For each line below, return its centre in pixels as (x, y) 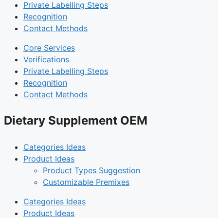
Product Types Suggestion (91, 170)
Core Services (49, 47)
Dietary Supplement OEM (76, 120)
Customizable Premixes (86, 182)
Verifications (46, 59)
